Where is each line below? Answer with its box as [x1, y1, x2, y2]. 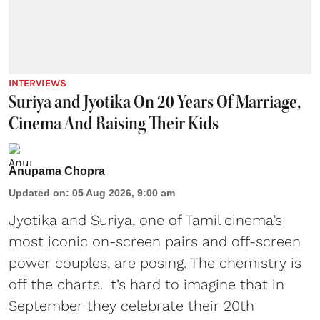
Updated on [9, 186, 66, 199]
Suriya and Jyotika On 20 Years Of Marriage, [9, 90, 301, 113]
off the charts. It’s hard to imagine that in [9, 275, 284, 293]
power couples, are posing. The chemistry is [9, 254, 301, 271]
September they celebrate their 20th [9, 296, 254, 314]
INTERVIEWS [9, 76, 66, 89]
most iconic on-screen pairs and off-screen [9, 232, 301, 250]
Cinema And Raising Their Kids [9, 111, 219, 134]
